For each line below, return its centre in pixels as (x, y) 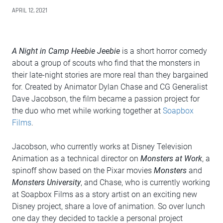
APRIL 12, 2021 (30, 10)
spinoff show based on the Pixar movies (83, 170)
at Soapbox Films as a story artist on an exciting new (105, 194)
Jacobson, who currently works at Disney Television (102, 147)
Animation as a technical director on (76, 159)
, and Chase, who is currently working (145, 182)
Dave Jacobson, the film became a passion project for (106, 99)
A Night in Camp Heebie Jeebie (66, 51)
